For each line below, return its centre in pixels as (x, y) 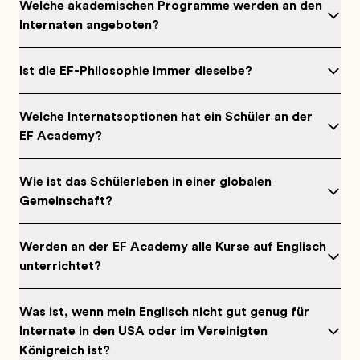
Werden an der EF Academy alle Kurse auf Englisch (173, 247)
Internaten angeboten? (89, 25)
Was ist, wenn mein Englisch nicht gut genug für (164, 312)
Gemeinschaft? (66, 201)
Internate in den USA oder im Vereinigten (143, 331)
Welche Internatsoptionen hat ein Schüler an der (166, 117)
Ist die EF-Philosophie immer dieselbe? (136, 71)
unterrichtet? (60, 266)
